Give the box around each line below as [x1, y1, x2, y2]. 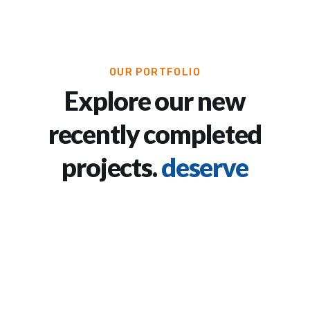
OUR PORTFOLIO [109, 66, 201, 79]
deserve [161, 152, 248, 183]
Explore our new [64, 85, 246, 117]
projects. [62, 152, 157, 183]
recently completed [48, 118, 262, 150]
